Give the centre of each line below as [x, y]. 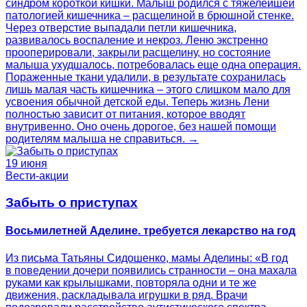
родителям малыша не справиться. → [102, 139]
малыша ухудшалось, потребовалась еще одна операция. [153, 65]
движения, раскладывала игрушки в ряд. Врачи [126, 295]
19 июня [26, 164]
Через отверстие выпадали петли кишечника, [121, 28]
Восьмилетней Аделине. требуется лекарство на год [150, 231]
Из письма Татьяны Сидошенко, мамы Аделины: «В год [147, 258]
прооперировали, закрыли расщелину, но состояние [138, 53]
